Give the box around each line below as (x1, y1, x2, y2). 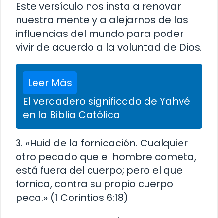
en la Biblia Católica (23, 108, 120, 122)
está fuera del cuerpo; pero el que (16, 163, 182, 177)
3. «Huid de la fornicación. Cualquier (16, 136, 188, 150)
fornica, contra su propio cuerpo (16, 177, 173, 191)
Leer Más (28, 75, 72, 90)
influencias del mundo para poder (16, 26, 183, 40)
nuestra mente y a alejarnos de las (16, 13, 188, 27)
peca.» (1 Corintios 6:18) (16, 190, 128, 204)
